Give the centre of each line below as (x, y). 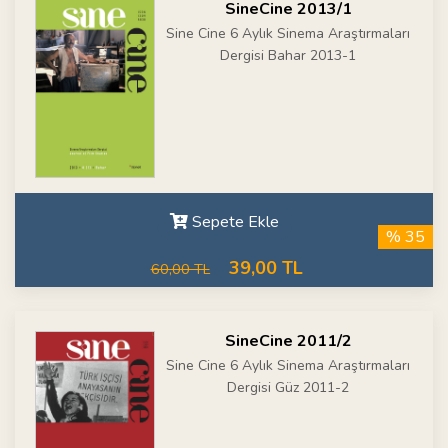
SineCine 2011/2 (288, 341)
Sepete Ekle (233, 222)
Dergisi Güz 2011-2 (288, 388)
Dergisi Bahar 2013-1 (288, 56)
